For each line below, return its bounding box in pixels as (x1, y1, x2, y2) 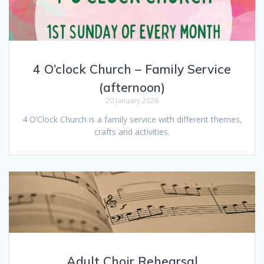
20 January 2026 (105, 95, 159, 105)
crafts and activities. (94, 126, 170, 137)
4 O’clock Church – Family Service (33, 61, 231, 77)
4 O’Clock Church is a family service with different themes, (22, 113, 242, 125)
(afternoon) (99, 79, 165, 95)
